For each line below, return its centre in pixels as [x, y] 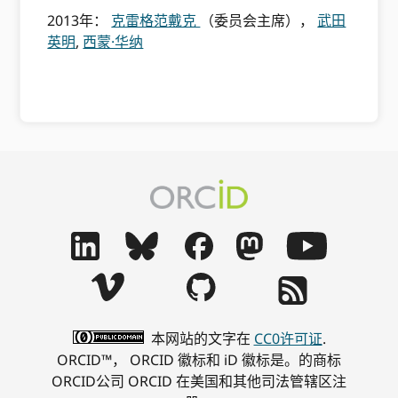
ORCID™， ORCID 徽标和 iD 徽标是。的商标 [199, 360]
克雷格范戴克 [156, 20]
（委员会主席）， [259, 20]
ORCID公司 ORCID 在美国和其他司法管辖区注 [199, 382]
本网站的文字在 [200, 339]
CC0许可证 [288, 339]
